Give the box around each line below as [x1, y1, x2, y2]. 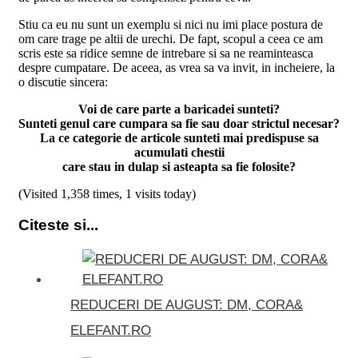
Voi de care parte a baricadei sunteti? [78, 102, 280, 117]
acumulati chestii [133, 145, 225, 160]
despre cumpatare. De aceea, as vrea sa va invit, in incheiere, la [18, 61, 335, 75]
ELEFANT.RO [70, 322, 151, 338]
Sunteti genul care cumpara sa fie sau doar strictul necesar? [18, 117, 340, 131]
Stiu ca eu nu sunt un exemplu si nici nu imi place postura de [18, 18, 323, 32]
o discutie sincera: [18, 75, 108, 89]
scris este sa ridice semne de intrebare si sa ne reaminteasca [18, 46, 313, 61]
